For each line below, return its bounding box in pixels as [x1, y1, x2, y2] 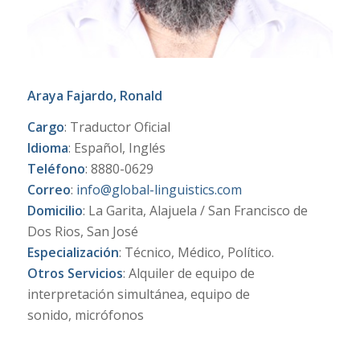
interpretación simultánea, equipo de [27, 285, 250, 304]
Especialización [27, 243, 119, 262]
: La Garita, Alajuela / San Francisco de [82, 202, 308, 220]
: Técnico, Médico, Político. [118, 243, 274, 262]
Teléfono [27, 160, 85, 178]
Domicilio [27, 202, 83, 220]
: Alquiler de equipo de [122, 264, 255, 283]
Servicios [67, 264, 123, 283]
